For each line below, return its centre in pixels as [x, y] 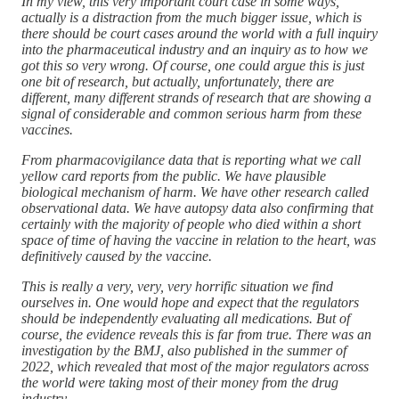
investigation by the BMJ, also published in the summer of [184, 350]
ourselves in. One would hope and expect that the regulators [190, 302]
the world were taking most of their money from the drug [180, 382]
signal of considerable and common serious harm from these [191, 113]
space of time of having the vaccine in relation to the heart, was [199, 240]
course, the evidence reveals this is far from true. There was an [196, 334]
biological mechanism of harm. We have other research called [195, 191]
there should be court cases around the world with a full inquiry [199, 33]
